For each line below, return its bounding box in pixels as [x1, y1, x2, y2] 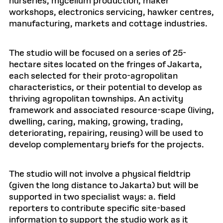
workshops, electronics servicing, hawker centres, [9, 6, 214, 18]
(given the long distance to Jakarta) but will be [9, 180, 199, 192]
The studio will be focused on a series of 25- [9, 47, 186, 59]
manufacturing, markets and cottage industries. [9, 18, 208, 30]
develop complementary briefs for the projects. [9, 139, 204, 151]
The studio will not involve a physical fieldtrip [9, 168, 191, 180]
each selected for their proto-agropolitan [9, 70, 178, 82]
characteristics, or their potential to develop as [9, 82, 202, 94]
